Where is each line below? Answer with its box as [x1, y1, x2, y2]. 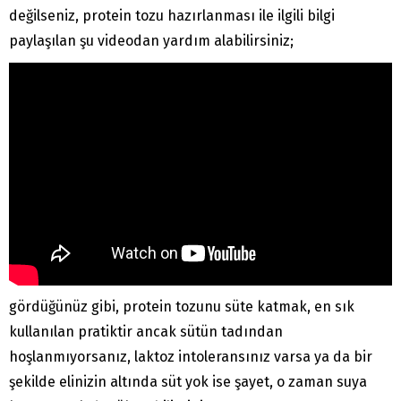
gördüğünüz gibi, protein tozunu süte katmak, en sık [9, 297, 354, 315]
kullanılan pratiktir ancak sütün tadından [9, 322, 283, 340]
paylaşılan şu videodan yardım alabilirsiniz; [9, 32, 294, 50]
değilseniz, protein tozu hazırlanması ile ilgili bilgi [9, 7, 335, 25]
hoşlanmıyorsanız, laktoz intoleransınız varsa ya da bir [9, 347, 372, 365]
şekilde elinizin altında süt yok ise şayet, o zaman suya [9, 372, 367, 390]
